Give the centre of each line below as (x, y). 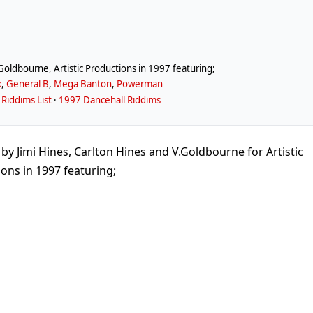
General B (28, 84)
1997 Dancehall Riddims (110, 100)
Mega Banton (83, 84)
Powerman (140, 84)
